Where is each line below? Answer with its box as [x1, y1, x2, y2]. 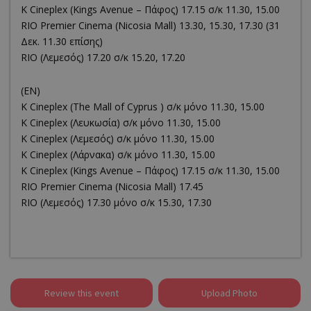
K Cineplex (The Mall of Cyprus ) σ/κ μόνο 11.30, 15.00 [21, 100, 264, 114]
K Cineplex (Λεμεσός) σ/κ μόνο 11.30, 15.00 [21, 132, 215, 146]
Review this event [44, 287, 119, 300]
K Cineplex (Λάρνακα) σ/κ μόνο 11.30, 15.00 [21, 148, 215, 162]
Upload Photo [201, 287, 258, 300]
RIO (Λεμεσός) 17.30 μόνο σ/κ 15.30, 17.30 [21, 196, 212, 210]
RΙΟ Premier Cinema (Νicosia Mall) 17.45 [21, 180, 203, 194]
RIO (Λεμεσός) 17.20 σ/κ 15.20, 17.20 [21, 51, 185, 65]
